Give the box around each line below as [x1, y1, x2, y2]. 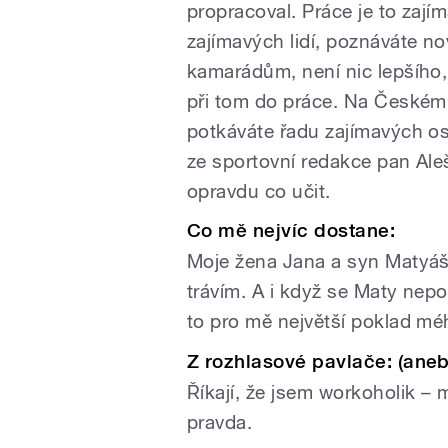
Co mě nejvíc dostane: [187, 219, 396, 243]
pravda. [187, 410, 258, 433]
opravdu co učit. [187, 179, 337, 202]
